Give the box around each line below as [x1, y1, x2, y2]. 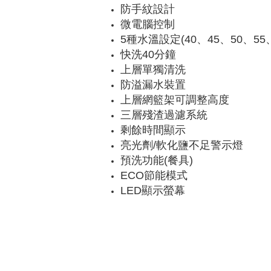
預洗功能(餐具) [120, 154, 193, 166]
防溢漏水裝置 [120, 79, 186, 91]
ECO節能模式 [120, 169, 188, 181]
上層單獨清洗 [120, 64, 186, 76]
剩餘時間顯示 [120, 124, 186, 136]
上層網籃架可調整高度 [120, 94, 229, 106]
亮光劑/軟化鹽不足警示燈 [120, 139, 243, 151]
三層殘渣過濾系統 [120, 109, 207, 121]
